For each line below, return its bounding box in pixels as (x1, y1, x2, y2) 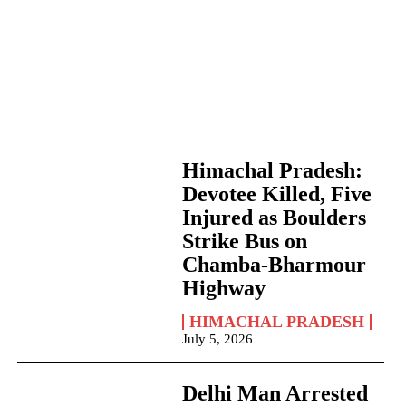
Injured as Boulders (181, 206, 366, 230)
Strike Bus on (181, 229, 307, 254)
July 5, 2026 (181, 332, 253, 347)
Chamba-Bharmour (181, 253, 366, 277)
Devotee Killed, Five (181, 182, 372, 207)
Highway (181, 276, 266, 301)
